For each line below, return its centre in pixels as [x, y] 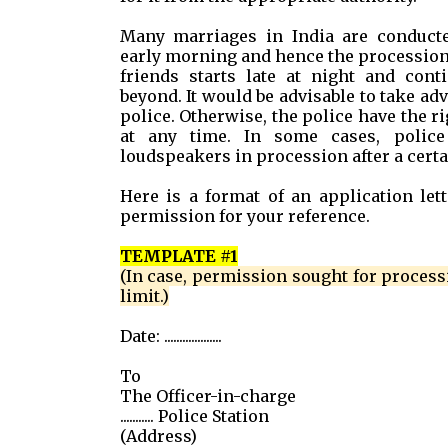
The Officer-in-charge [207, 396]
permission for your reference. [244, 216]
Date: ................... [170, 336]
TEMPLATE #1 [178, 256]
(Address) [158, 436]
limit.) [144, 296]
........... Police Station [194, 416]
